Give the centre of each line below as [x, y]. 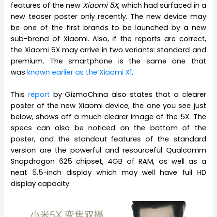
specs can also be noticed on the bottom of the [108, 128]
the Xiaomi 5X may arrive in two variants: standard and [108, 50]
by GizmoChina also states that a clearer [130, 95]
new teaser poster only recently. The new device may [108, 17]
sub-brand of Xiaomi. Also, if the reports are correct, [108, 39]
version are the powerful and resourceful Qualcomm [108, 150]
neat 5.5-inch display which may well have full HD [108, 173]
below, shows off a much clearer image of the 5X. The [108, 117]
